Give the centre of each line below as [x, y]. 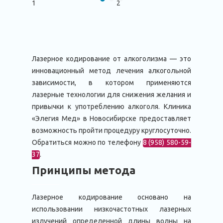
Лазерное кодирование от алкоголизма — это [111, 59]
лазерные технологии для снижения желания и [111, 95]
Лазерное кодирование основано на [111, 197]
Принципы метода [84, 170]
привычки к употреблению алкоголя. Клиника [111, 107]
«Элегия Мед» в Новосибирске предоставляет [111, 118]
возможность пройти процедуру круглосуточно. [111, 130]
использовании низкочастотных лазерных [111, 209]
